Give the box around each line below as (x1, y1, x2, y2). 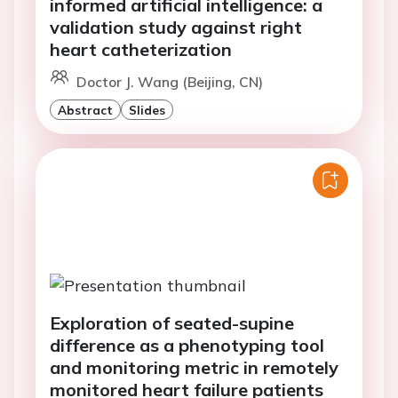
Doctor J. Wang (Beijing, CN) (76, 73, 263, 92)
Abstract (58, 102, 113, 118)
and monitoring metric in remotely (50, 355, 338, 378)
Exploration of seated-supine (50, 311, 294, 334)
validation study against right (50, 16, 302, 39)
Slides (129, 102, 165, 118)
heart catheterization (50, 38, 232, 61)
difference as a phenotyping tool (50, 333, 324, 356)
